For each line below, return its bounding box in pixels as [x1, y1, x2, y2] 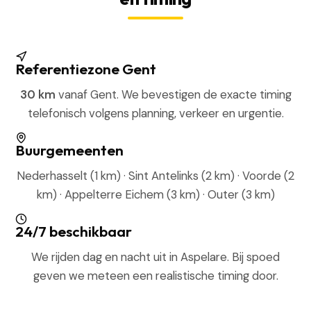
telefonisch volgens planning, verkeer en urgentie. [27, 106, 284, 121]
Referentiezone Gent [15, 60, 157, 78]
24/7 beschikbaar [15, 222, 133, 240]
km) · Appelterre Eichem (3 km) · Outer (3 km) [36, 187, 275, 202]
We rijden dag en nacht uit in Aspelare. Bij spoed [31, 249, 280, 264]
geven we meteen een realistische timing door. [33, 268, 278, 283]
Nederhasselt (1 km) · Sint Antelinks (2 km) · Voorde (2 [17, 168, 294, 183]
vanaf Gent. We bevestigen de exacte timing [55, 87, 292, 102]
